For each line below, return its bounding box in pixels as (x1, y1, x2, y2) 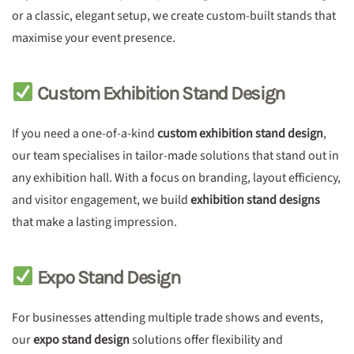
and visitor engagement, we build (12, 191, 190, 209)
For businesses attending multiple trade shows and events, (12, 309, 323, 326)
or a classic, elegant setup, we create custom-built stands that (12, 7, 336, 24)
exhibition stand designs (190, 191, 320, 209)
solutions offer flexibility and (130, 331, 283, 348)
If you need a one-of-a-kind (12, 125, 157, 142)
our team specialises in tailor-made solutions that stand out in (12, 147, 339, 164)
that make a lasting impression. (12, 213, 177, 231)
